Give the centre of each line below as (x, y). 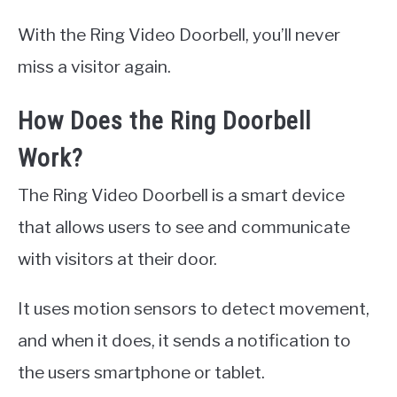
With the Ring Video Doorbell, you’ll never (179, 34)
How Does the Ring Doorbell (164, 121)
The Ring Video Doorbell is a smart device (181, 195)
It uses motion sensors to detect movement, (194, 308)
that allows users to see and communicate (184, 226)
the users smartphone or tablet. (141, 372)
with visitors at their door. (117, 258)
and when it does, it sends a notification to (184, 340)
